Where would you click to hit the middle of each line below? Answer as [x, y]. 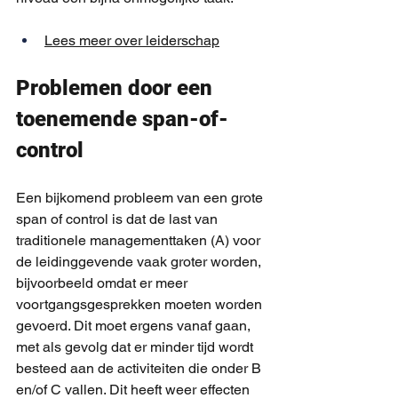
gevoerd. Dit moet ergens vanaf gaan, [135, 326]
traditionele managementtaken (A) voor [140, 241]
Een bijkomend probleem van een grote [141, 198]
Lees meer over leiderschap [132, 41]
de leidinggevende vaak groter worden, [140, 262]
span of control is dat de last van [119, 219]
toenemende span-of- [122, 119]
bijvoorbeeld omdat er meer [103, 283]
